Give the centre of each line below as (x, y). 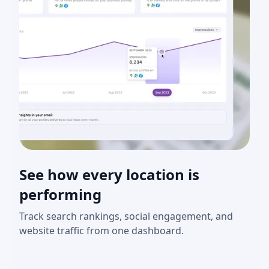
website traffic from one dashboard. (101, 231)
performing (60, 195)
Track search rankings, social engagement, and (126, 216)
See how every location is (109, 175)
